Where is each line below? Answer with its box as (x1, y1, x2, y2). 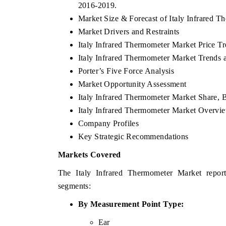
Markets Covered (58, 150, 121, 159)
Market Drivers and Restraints (78, 27, 180, 36)
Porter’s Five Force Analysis (78, 66, 175, 75)
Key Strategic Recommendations (78, 132, 189, 141)
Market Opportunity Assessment (78, 79, 187, 88)
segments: (58, 181, 91, 190)
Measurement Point (90, 199, 161, 208)
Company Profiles (78, 119, 139, 128)
